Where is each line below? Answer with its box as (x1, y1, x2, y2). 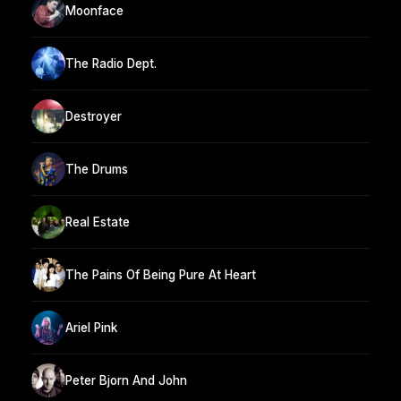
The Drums (65, 161, 128, 176)
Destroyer (65, 108, 122, 124)
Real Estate (65, 214, 130, 229)
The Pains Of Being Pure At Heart (65, 267, 256, 282)
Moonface (65, 3, 124, 18)
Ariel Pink (65, 320, 117, 335)
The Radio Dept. (65, 55, 157, 71)
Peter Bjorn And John (65, 372, 187, 388)
